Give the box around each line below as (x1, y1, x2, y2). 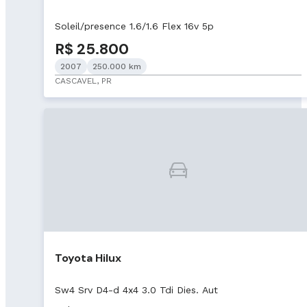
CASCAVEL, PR (55, 75, 112, 86)
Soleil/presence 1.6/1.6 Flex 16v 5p (55, 20, 214, 32)
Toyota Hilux (55, 251, 121, 266)
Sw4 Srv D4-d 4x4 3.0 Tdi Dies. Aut (55, 284, 218, 296)
